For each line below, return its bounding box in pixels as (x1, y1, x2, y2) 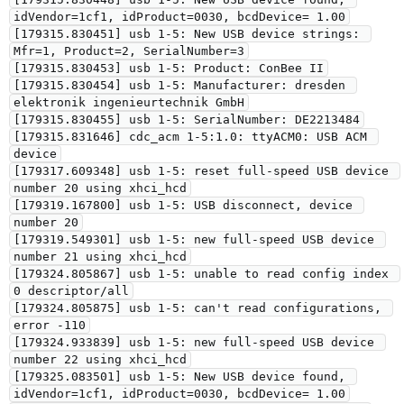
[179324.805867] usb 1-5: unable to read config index (14, 267, 389, 280)
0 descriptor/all (14, 284, 129, 298)
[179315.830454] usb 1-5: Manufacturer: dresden (14, 78, 345, 92)
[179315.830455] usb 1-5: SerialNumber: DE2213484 (14, 113, 360, 126)
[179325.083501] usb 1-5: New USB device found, (14, 370, 345, 383)
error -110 (14, 318, 86, 332)
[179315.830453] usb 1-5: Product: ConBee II (14, 61, 324, 75)
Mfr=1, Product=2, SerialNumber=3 (14, 44, 244, 58)
